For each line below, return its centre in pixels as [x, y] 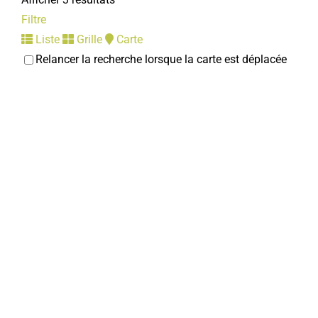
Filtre [34, 20]
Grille [88, 39]
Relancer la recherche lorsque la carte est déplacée [161, 59]
